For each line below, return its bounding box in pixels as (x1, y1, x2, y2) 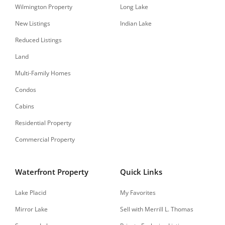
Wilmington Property (15, 3, 72, 12)
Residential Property (15, 119, 71, 128)
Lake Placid (15, 188, 46, 197)
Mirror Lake (15, 205, 48, 214)
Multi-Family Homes (15, 69, 71, 78)
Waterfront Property (15, 167, 88, 177)
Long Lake (120, 3, 148, 12)
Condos (15, 85, 36, 94)
